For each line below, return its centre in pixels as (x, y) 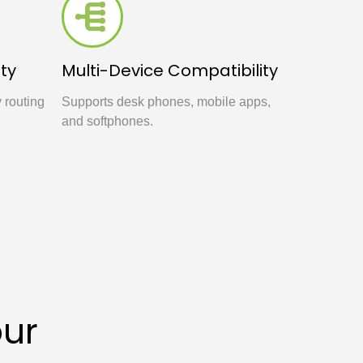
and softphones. (107, 121)
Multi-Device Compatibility (170, 70)
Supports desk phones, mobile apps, (166, 102)
